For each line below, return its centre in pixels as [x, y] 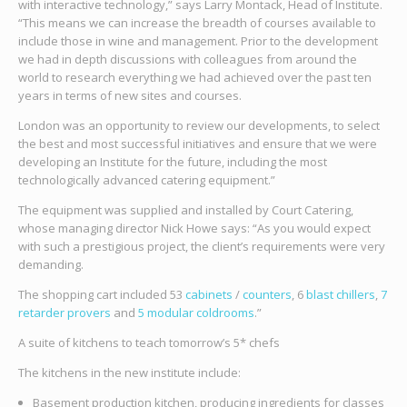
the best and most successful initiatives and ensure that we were [197, 143]
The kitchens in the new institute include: [129, 372]
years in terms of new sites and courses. [129, 95]
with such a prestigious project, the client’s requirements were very [201, 246]
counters [267, 294]
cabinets [208, 294]
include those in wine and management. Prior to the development [198, 40]
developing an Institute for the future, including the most [172, 161]
